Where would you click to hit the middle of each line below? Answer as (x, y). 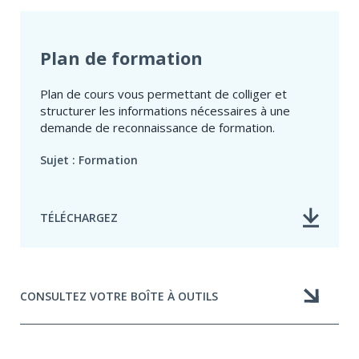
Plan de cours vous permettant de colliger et (163, 94)
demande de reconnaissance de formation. (157, 128)
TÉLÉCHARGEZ (79, 218)
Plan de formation (121, 58)
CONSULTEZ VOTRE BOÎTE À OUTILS (119, 296)
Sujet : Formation (89, 160)
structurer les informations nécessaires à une (165, 111)
